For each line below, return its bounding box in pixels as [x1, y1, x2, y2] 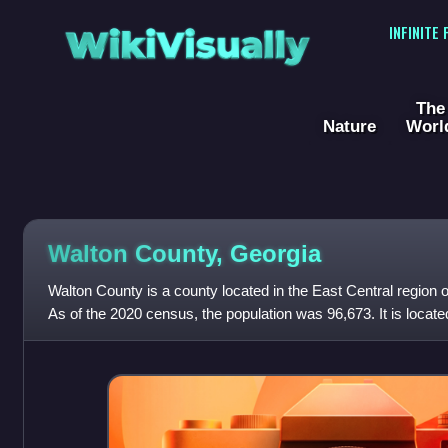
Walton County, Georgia [47, 239, 321, 267]
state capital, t [47, 328, 138, 346]
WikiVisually [58, 11, 316, 66]
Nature [323, 116, 376, 137]
